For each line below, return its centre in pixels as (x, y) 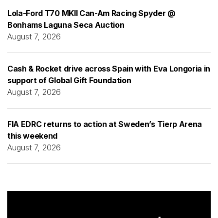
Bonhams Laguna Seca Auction (66, 25)
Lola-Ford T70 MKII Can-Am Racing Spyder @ (91, 13)
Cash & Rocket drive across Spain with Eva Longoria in (109, 68)
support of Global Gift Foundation (69, 80)
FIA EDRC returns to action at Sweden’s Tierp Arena (105, 124)
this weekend (33, 136)
